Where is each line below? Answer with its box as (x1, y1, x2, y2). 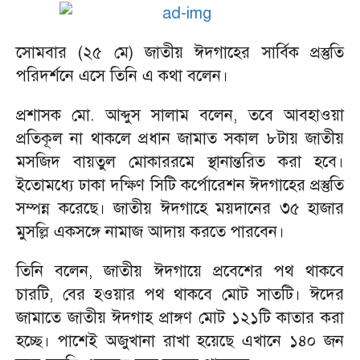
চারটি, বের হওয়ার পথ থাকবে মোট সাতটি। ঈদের (16, 284, 344, 305)
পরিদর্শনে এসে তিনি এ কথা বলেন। (16, 66, 228, 86)
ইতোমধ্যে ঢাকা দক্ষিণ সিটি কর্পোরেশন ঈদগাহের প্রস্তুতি (16, 175, 344, 195)
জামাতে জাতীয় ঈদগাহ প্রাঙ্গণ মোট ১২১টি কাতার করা (16, 308, 344, 328)
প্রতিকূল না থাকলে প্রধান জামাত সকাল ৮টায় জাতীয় (16, 129, 344, 149)
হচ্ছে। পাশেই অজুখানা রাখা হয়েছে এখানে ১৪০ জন (16, 331, 344, 351)
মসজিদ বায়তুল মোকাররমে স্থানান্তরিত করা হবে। (16, 152, 344, 172)
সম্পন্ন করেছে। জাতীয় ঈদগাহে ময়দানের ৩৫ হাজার (16, 198, 344, 219)
